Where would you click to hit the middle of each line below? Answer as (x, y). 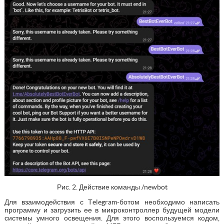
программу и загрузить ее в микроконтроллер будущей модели (112, 210)
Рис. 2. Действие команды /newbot (112, 187)
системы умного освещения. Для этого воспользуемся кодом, (112, 218)
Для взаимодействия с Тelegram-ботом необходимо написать (112, 202)
